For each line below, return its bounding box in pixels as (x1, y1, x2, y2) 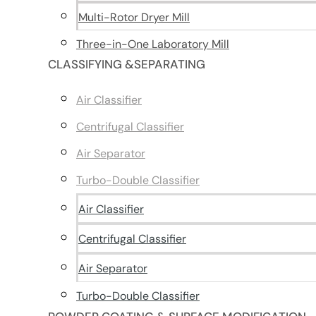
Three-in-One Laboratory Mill (76, 37, 229, 51)
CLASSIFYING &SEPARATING (48, 56, 205, 72)
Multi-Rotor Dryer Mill (78, 10, 190, 25)
